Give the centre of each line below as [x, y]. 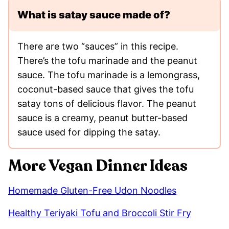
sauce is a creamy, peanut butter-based [102, 118]
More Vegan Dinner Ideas [98, 166]
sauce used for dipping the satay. [90, 132]
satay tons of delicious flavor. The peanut [107, 103]
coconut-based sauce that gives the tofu [106, 89]
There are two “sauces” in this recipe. [98, 46]
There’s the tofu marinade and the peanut [107, 60]
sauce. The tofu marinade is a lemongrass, [109, 75]
